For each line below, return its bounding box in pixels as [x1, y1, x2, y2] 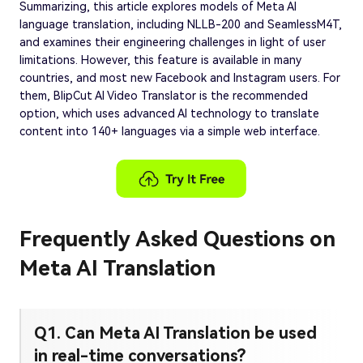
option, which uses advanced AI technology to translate [19, 107, 319, 121]
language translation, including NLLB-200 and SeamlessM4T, [19, 18, 342, 32]
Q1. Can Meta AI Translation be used [34, 323, 317, 344]
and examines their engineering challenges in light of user [19, 36, 326, 49]
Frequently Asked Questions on [19, 227, 335, 252]
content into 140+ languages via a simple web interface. [19, 125, 320, 139]
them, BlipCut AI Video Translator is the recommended [19, 89, 308, 103]
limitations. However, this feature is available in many [19, 53, 301, 67]
